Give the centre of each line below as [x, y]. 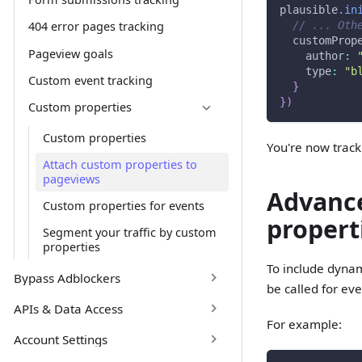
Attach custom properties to [120, 165]
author [324, 56]
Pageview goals [70, 53]
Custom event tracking [90, 80]
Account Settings [60, 339]
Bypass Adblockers [67, 278]
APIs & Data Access [68, 308]
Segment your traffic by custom [130, 233]
